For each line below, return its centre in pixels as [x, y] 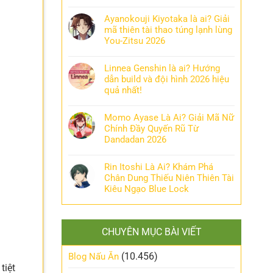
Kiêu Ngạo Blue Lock [147, 189]
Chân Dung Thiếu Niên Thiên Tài [169, 178]
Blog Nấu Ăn [94, 257]
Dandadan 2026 [135, 140]
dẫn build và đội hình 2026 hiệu [167, 79]
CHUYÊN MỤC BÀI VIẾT [151, 232]
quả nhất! [123, 90]
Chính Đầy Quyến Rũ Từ [151, 129]
